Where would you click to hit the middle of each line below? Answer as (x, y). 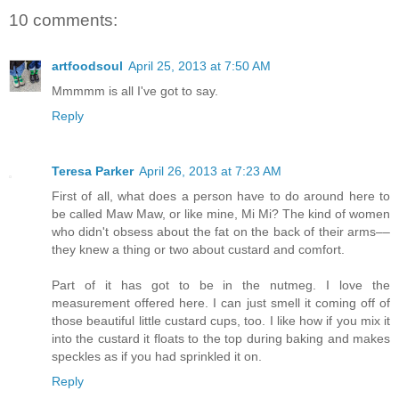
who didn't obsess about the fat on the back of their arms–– (221, 232)
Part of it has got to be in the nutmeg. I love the (221, 285)
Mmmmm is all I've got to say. (135, 91)
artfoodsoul (87, 66)
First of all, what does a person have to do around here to (221, 196)
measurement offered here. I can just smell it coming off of (221, 303)
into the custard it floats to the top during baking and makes (221, 339)
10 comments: (63, 20)
